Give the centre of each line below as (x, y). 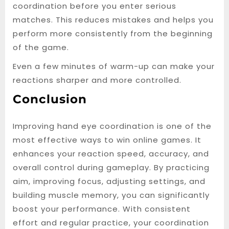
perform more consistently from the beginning (113, 33)
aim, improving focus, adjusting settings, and (109, 181)
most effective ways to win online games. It (107, 140)
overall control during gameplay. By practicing (111, 167)
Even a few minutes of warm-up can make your (114, 66)
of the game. (41, 47)
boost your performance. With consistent (102, 209)
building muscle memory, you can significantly (111, 195)
